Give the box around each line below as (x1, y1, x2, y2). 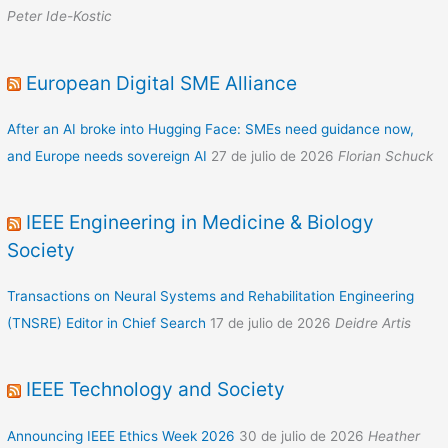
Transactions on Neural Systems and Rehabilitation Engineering (7, 288, 415, 305)
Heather (368, 427, 421, 444)
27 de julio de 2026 (211, 147, 335, 164)
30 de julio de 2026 (239, 427, 365, 444)
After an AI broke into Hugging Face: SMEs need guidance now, (7, 120, 415, 137)
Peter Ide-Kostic (7, 8, 113, 25)
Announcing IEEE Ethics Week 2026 (7, 427, 236, 444)
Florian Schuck (338, 147, 434, 164)
